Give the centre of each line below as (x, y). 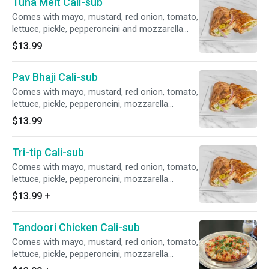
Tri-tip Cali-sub (48, 152)
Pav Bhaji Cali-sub (55, 77)
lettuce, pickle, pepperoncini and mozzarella (98, 29)
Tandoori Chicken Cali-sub (76, 227)
